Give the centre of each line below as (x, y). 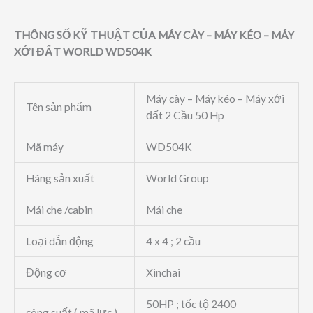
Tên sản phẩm (58, 107)
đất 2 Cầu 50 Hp (185, 116)
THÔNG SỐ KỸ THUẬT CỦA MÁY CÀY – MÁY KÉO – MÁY (154, 35)
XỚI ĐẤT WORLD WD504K (83, 52)
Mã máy (44, 147)
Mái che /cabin (59, 210)
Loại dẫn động (59, 241)
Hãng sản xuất (60, 179)
